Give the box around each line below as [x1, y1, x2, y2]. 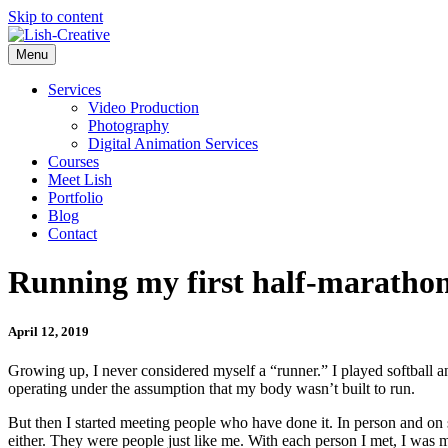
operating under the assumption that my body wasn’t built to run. [8, 379, 415, 397]
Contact [48, 225, 97, 242]
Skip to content [8, 8, 103, 25]
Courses [48, 153, 99, 170]
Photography [88, 117, 169, 134]
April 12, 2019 [8, 323, 89, 339]
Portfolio [48, 189, 103, 206]
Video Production [88, 99, 199, 116]
